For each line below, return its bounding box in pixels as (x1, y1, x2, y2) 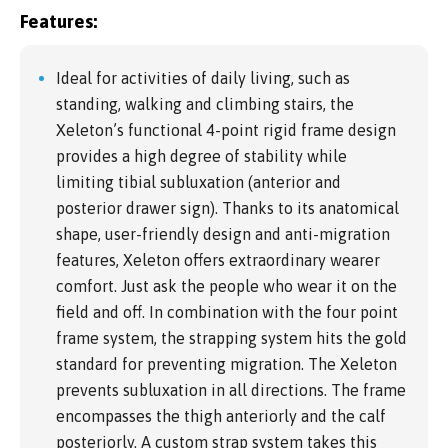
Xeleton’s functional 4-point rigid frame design (56, 121, 396, 140)
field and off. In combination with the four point (56, 303, 398, 322)
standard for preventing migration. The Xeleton (56, 355, 397, 374)
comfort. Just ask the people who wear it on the (56, 277, 397, 296)
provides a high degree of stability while (56, 147, 347, 166)
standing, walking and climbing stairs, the (56, 95, 354, 114)
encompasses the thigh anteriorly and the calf (56, 407, 386, 426)
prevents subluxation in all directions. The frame (56, 381, 406, 400)
